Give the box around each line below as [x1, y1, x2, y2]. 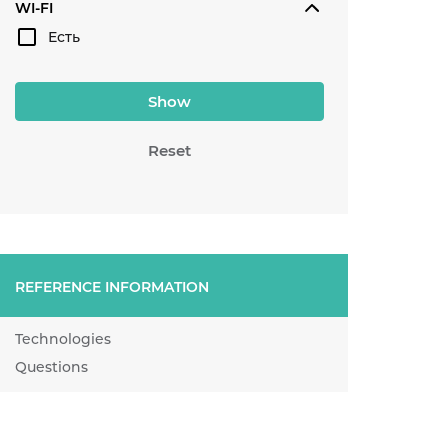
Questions [15, 358, 88, 376]
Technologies [15, 330, 111, 348]
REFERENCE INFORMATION [15, 278, 209, 296]
